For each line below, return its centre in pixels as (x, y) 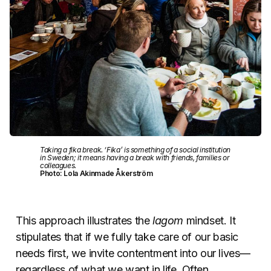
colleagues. (58, 166)
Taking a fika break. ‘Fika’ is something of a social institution (135, 150)
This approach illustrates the (84, 221)
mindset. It (210, 221)
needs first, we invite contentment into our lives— (133, 253)
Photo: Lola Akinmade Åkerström (96, 174)
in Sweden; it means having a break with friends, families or (135, 158)
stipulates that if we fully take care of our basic (127, 237)
